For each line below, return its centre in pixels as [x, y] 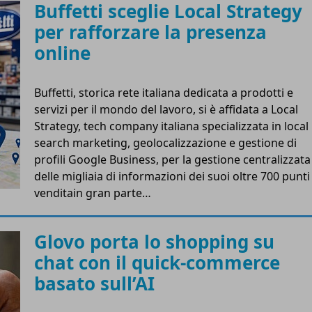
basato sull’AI [94, 283]
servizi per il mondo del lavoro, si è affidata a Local [166, 109]
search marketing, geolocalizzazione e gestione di [165, 142]
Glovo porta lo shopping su [154, 241]
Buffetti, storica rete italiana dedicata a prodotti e [164, 92]
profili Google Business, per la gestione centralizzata [172, 159]
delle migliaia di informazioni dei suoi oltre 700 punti [172, 176]
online [62, 53]
